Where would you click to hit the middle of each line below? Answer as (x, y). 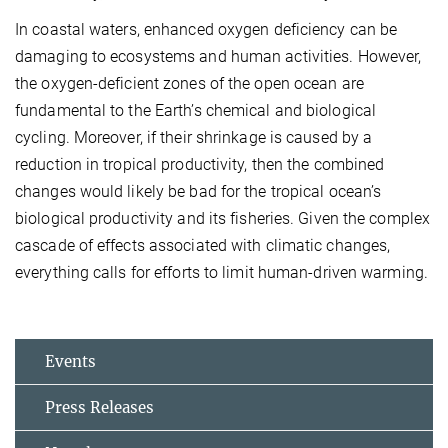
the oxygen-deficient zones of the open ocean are (189, 84)
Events (70, 362)
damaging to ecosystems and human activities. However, (218, 57)
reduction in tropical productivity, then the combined (200, 165)
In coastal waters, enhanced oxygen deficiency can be (206, 30)
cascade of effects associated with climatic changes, (203, 246)
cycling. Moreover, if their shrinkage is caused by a (194, 138)
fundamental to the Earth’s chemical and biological (196, 111)
